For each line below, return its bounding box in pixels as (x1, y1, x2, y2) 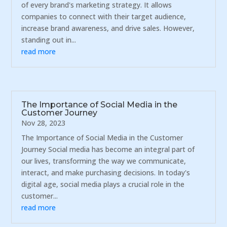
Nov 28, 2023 (21, 118, 66, 128)
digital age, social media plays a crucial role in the (21, 179, 185, 190)
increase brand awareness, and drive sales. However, (21, 23, 195, 33)
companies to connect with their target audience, (21, 11, 186, 21)
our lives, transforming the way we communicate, (21, 156, 186, 166)
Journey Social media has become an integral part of (21, 144, 195, 155)
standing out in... (21, 34, 77, 45)
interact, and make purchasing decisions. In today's (21, 168, 191, 178)
